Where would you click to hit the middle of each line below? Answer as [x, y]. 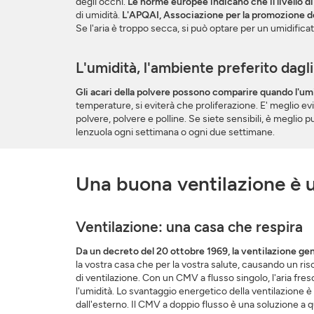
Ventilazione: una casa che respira [189, 227]
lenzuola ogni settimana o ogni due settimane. [175, 132]
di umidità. [98, 15]
